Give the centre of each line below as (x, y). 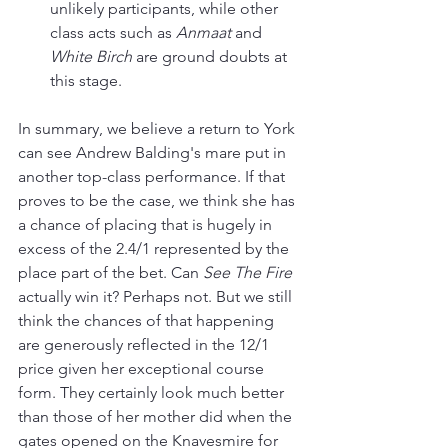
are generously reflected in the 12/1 (145, 345)
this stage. (86, 81)
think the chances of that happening (148, 321)
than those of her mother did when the (157, 417)
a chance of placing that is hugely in (147, 225)
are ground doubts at (211, 57)
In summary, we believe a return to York (158, 129)
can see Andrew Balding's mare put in (154, 153)
